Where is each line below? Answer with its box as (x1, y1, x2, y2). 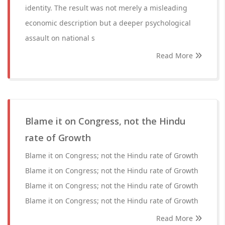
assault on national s (25, 33, 95, 43)
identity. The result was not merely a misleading (25, 3, 187, 13)
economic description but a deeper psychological (25, 18, 191, 28)
